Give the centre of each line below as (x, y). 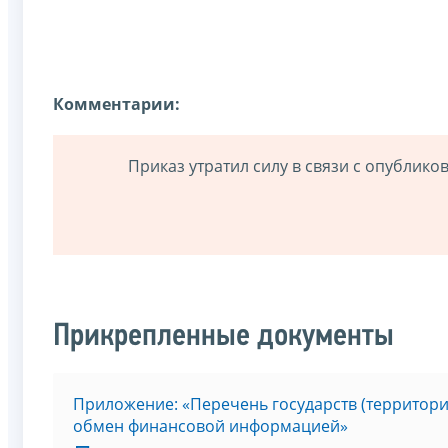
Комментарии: (116, 103)
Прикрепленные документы (223, 337)
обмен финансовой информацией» (210, 426)
